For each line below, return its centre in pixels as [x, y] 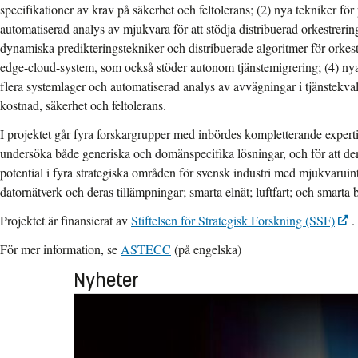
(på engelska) [206, 249]
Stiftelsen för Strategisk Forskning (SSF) [233, 221]
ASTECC [146, 249]
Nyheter [106, 281]
